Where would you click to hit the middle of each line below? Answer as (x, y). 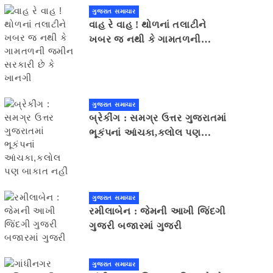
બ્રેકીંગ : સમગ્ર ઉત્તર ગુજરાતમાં (158, 118)
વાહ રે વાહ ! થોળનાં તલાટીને (148, 25)
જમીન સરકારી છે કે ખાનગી (147, 54)
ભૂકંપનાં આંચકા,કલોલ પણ (145, 133)
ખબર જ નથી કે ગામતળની (145, 40)
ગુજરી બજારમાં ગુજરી (137, 226)
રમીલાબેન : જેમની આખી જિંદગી (158, 211)
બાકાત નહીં (113, 147)
